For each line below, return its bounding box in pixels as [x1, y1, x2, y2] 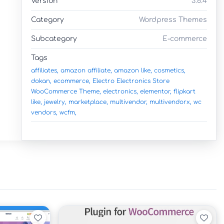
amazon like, [114, 66, 152, 74]
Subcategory [31, 34, 77, 42]
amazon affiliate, [60, 66, 112, 74]
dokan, [31, 77, 51, 84]
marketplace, [68, 98, 108, 105]
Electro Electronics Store [92, 77, 169, 84]
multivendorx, [149, 98, 191, 105]
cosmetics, [154, 66, 185, 74]
